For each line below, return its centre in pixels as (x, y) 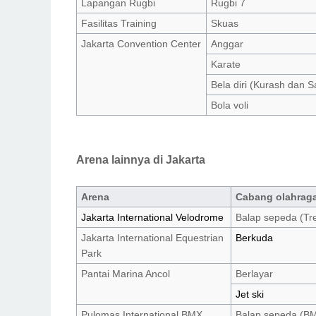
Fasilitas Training (119, 23)
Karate (226, 64)
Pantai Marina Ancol (126, 273)
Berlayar (255, 273)
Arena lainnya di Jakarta (141, 159)
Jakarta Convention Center (141, 43)
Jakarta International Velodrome (153, 217)
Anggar (227, 43)
